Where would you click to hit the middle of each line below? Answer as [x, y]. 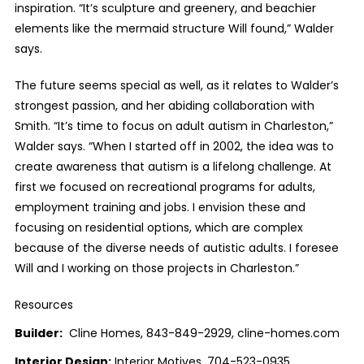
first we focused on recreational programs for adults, [165, 186]
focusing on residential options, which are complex [158, 227]
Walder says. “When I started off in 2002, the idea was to [174, 146]
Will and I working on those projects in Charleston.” [158, 268]
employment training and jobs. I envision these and [160, 207]
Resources [43, 304]
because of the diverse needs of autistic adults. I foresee [176, 247]
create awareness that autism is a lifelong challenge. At [173, 166]
